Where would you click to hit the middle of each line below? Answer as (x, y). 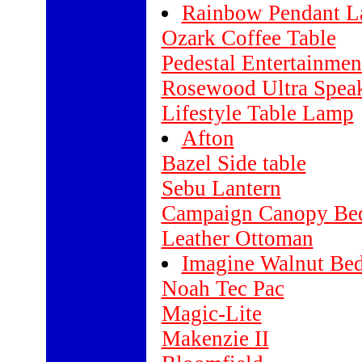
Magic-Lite (211, 314)
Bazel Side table (234, 163)
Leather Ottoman (237, 238)
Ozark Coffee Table (248, 38)
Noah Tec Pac (223, 288)
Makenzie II (215, 339)
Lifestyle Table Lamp (257, 113)
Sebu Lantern (221, 188)
